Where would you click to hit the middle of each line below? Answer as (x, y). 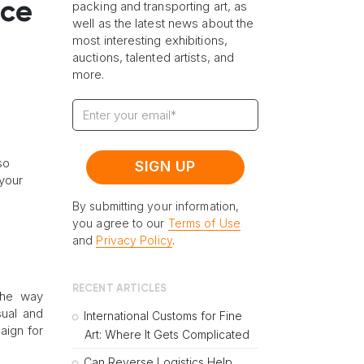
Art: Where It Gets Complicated (167, 335)
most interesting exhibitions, (150, 41)
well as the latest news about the (163, 24)
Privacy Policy (134, 240)
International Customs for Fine (163, 316)
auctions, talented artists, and (154, 58)
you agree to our (120, 223)
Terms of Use (204, 223)
